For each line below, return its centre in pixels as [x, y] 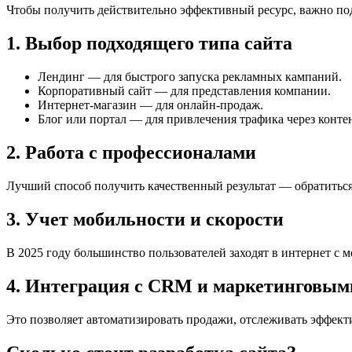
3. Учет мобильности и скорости [145, 219]
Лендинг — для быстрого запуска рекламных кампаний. [190, 77]
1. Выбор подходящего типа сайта [149, 44]
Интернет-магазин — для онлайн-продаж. [150, 105]
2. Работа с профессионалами [131, 153]
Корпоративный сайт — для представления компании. [184, 91]
